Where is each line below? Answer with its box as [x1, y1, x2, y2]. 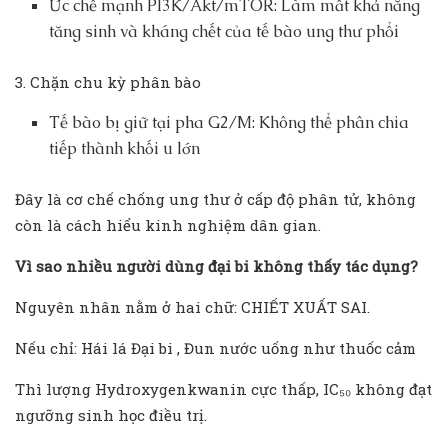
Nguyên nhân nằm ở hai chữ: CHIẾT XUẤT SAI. [15, 297, 370, 318]
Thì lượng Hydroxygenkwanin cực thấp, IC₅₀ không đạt [15, 379, 432, 400]
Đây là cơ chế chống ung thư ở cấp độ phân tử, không [15, 189, 416, 210]
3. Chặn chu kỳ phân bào [15, 72, 201, 93]
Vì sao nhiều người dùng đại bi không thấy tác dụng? [15, 256, 418, 277]
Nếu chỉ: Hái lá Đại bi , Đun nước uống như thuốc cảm [15, 338, 416, 359]
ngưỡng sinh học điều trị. [15, 405, 207, 426]
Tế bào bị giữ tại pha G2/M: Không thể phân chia [49, 112, 410, 134]
